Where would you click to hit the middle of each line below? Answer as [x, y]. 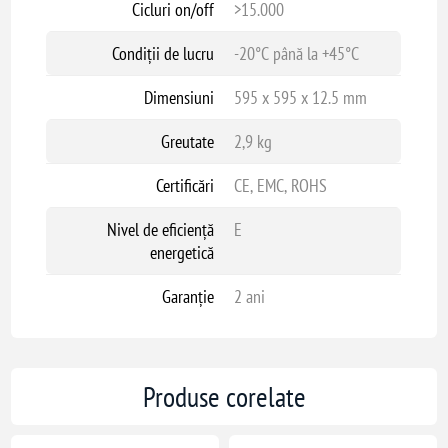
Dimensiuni [178, 97]
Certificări [184, 185]
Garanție [187, 296]
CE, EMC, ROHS [280, 185]
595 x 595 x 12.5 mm [300, 97]
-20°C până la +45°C [296, 53]
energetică [181, 252]
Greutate [187, 141]
